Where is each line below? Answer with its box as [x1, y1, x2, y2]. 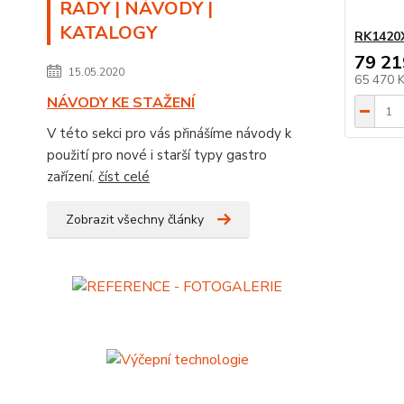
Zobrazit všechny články [66, 211, 204, 228]
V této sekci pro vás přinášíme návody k [47, 124, 291, 142]
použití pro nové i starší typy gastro [47, 146, 267, 164]
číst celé [98, 168, 150, 186]
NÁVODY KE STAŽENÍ [47, 93, 195, 113]
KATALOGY [60, 21, 157, 45]
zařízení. [47, 168, 98, 186]
